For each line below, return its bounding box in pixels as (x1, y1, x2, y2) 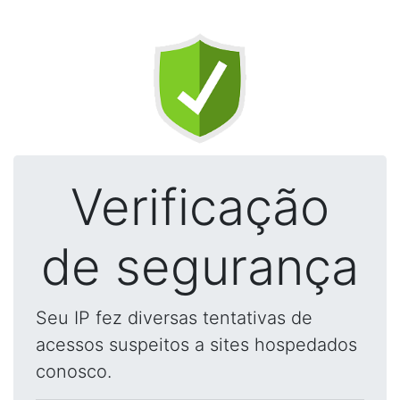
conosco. (36, 361, 112, 382)
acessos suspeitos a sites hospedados (36, 334, 357, 355)
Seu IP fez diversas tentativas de (36, 307, 312, 329)
